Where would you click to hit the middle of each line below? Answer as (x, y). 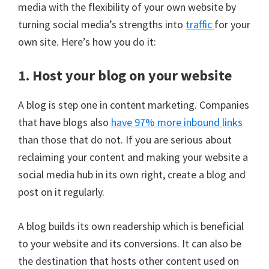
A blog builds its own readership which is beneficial (131, 226)
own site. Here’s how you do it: (87, 41)
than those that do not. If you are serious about (125, 139)
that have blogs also (65, 122)
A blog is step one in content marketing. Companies (134, 104)
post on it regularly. (61, 192)
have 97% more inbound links (177, 122)
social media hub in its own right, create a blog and (132, 174)
